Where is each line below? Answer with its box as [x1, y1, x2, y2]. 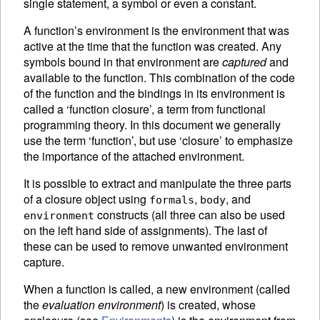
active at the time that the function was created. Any [24, 37, 281, 54]
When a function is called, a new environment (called [24, 280, 290, 297]
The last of [214, 221, 267, 239]
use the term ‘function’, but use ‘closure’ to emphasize [24, 131, 293, 149]
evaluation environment [42, 296, 161, 313]
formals [149, 193, 194, 206]
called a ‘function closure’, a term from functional [24, 100, 266, 117]
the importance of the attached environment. [24, 147, 244, 164]
